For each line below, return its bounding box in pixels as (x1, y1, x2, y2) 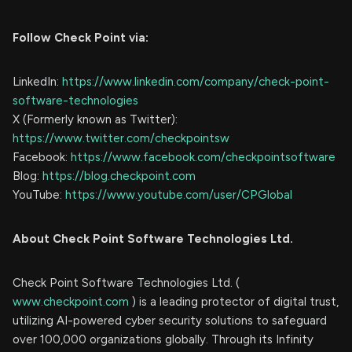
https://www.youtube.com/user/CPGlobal (65, 188, 292, 202)
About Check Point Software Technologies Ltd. (13, 232, 293, 246)
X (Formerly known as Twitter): (13, 112, 178, 126)
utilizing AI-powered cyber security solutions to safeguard (13, 313, 327, 328)
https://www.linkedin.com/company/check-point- (62, 75, 329, 89)
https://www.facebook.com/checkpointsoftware (71, 150, 335, 164)
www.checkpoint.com (13, 295, 132, 309)
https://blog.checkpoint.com (42, 169, 196, 183)
